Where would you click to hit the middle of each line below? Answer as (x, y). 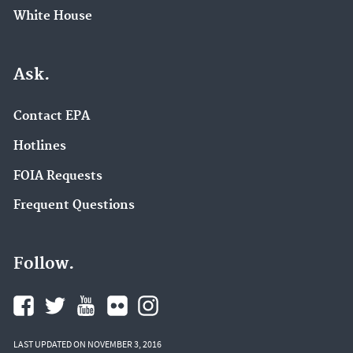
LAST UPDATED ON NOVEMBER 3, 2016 (87, 344)
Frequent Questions (74, 206)
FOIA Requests (58, 176)
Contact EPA (52, 117)
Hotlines (40, 146)
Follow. (44, 264)
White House (53, 17)
